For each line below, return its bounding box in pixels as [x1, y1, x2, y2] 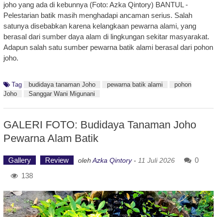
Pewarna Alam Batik [3, 132, 98, 145]
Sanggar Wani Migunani [28, 90, 95, 98]
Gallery [8, 156, 31, 165]
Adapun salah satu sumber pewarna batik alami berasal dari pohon [3, 43, 213, 52]
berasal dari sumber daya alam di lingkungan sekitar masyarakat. [3, 32, 209, 41]
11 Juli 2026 [138, 156, 175, 165]
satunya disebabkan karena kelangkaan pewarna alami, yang [3, 22, 196, 31]
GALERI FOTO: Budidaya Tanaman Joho [3, 119, 196, 131]
